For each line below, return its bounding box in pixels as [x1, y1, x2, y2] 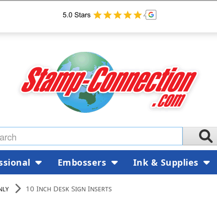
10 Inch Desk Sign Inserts [26, 183, 112, 193]
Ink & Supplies [133, 156, 201, 168]
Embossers [57, 156, 109, 168]
